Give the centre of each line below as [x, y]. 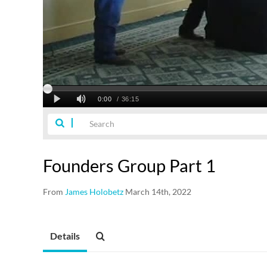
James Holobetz [94, 192]
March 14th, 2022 [158, 192]
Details [65, 236]
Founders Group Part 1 [129, 166]
